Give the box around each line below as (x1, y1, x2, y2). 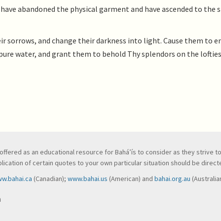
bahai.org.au (154, 174, 190, 183)
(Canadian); (32, 174, 68, 183)
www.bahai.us (68, 174, 108, 183)
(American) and (108, 174, 154, 183)
